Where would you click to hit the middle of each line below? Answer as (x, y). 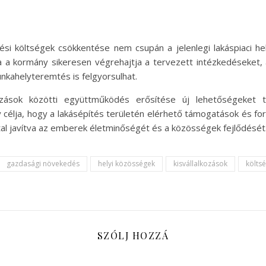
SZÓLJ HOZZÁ (133, 235)
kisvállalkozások (200, 164)
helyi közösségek (126, 164)
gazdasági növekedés (43, 164)
